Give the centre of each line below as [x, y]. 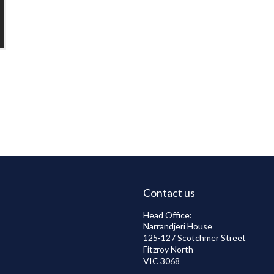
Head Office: [168, 215]
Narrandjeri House [178, 226]
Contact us [169, 193]
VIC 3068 [161, 261]
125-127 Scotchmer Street [194, 238]
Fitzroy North [168, 249]
